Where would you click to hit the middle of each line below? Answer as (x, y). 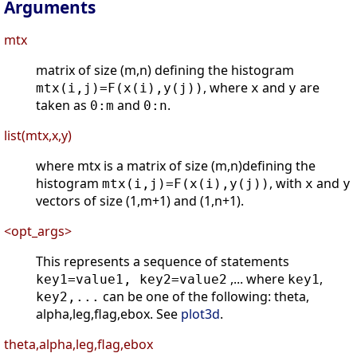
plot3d (200, 314)
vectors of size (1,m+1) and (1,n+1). (140, 201)
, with (287, 184)
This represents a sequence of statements (163, 262)
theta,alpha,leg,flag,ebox (78, 345)
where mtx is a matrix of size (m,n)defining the (176, 166)
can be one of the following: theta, (204, 297)
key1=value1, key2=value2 (131, 280)
